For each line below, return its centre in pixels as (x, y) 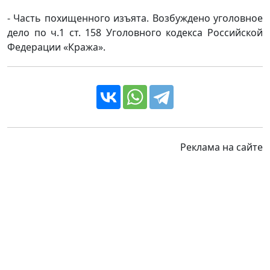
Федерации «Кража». (56, 47)
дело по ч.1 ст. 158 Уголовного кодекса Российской (135, 32)
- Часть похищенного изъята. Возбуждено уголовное (135, 18)
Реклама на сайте (221, 147)
